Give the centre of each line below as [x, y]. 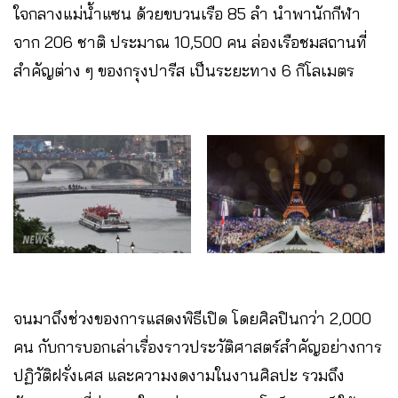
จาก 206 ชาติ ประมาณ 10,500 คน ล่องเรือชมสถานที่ [190, 42]
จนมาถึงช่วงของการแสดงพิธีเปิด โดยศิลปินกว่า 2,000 [192, 319]
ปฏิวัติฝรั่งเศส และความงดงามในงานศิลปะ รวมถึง [179, 376]
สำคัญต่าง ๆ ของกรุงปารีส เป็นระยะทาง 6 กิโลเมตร [184, 70]
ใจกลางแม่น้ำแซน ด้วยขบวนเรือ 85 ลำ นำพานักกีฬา [187, 13]
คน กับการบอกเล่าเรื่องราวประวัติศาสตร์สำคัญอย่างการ [198, 347]
